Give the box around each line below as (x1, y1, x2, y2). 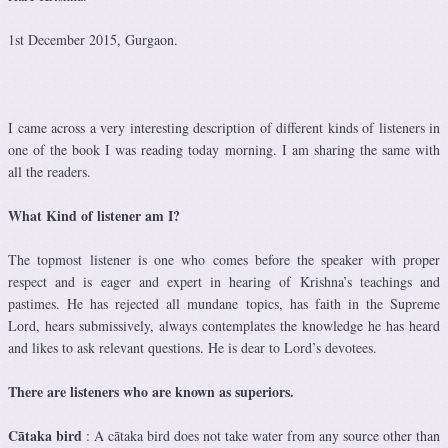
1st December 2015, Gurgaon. (8, 30, 178, 50)
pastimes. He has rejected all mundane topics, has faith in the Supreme (8, 294, 440, 314)
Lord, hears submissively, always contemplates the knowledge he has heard (8, 316, 440, 336)
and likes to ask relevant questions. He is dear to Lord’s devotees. (8, 338, 377, 358)
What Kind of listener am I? (8, 205, 180, 227)
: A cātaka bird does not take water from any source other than (82, 426, 440, 446)
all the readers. (8, 162, 91, 182)
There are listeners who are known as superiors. (8, 381, 294, 403)
